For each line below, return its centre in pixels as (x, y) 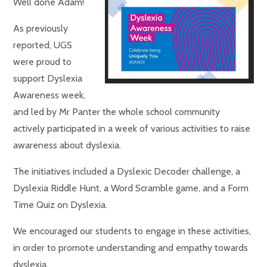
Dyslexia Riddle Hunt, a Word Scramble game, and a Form (131, 188)
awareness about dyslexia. (67, 145)
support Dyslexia (48, 78)
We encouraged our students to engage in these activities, (132, 231)
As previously (41, 28)
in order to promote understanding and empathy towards (131, 248)
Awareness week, (49, 95)
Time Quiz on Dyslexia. (60, 205)
